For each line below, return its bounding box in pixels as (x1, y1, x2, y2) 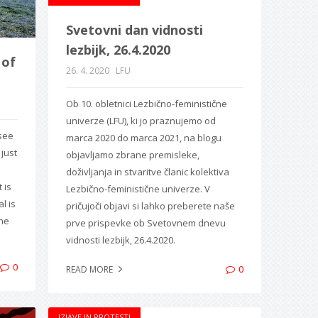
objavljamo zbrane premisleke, (65, 148, 199, 161)
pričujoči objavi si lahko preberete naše (65, 199, 235, 212)
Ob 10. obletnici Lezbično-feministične (65, 97, 227, 110)
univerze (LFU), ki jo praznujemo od (65, 114, 216, 127)
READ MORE (65, 263, 115, 275)
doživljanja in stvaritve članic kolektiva (65, 165, 229, 178)
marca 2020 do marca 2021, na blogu (65, 131, 221, 144)
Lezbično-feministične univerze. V (65, 182, 210, 195)
